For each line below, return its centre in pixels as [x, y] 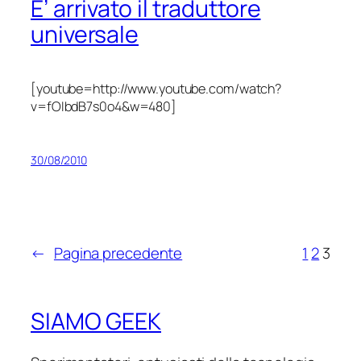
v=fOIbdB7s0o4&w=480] [104, 107]
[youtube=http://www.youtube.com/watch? [156, 89]
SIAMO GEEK [96, 321]
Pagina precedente [118, 253]
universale [85, 35]
